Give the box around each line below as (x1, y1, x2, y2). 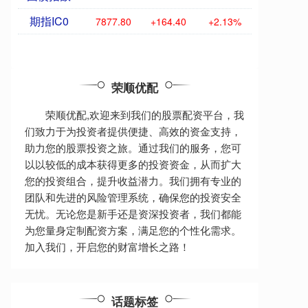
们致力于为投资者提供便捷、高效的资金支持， (25, 124, 241, 139)
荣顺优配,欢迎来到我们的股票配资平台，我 (45, 107, 244, 122)
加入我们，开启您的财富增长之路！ (25, 239, 190, 254)
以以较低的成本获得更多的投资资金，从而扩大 (25, 157, 241, 172)
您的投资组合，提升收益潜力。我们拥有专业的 (25, 173, 241, 188)
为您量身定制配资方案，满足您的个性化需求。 (25, 223, 241, 238)
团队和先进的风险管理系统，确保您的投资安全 (25, 190, 241, 205)
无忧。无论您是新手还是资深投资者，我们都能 (25, 206, 241, 221)
